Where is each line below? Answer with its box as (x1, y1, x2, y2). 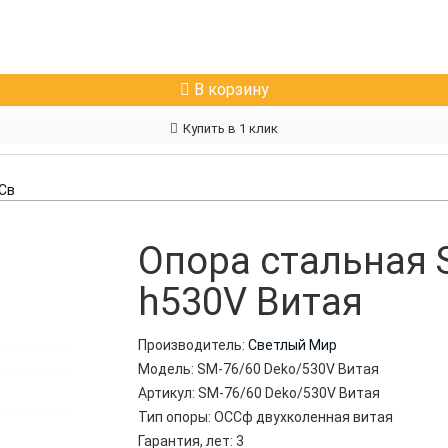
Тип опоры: (138, 408, 212, 425)
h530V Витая (138, 279, 364, 324)
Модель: (138, 360, 195, 377)
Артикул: (138, 384, 196, 401)
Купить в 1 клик (183, 120, 278, 136)
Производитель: (138, 336, 246, 353)
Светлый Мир (248, 336, 338, 353)
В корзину (189, 79, 269, 99)
